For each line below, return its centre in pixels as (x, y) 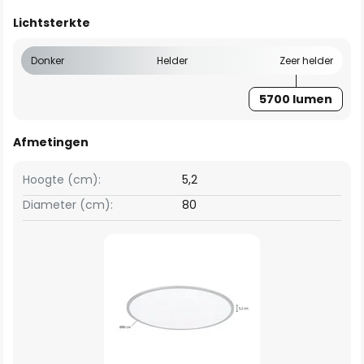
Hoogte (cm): (62, 180)
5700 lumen (296, 99)
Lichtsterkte (52, 23)
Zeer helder (306, 61)
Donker (48, 61)
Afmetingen (51, 142)
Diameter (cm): (68, 205)
